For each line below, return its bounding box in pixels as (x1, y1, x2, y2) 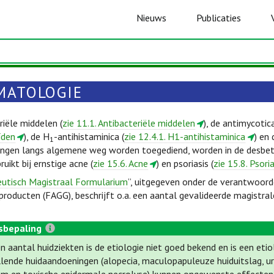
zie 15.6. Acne (93, 157, 148, 169)
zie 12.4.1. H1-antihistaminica (124, 130, 246, 143)
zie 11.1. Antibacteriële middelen (62, 117, 195, 129)
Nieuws (136, 12, 167, 24)
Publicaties (196, 12, 241, 24)
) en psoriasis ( (157, 157, 214, 169)
